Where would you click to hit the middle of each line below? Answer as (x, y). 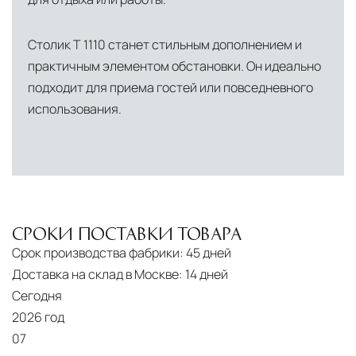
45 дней (209, 253)
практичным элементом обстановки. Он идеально (174, 66)
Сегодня (37, 296)
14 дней (207, 275)
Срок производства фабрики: (98, 253)
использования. (75, 109)
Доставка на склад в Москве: (97, 275)
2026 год (38, 317)
